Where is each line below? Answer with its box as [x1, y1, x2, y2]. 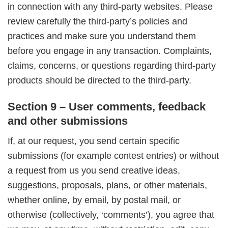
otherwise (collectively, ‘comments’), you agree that [8, 210, 214, 220]
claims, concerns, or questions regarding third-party [8, 60, 216, 71]
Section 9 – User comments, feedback [8, 100, 206, 113]
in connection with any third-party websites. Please [8, 1, 213, 12]
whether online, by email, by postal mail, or [8, 195, 181, 206]
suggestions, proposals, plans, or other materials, [8, 180, 207, 191]
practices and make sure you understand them [8, 31, 196, 41]
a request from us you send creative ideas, [8, 165, 180, 176]
